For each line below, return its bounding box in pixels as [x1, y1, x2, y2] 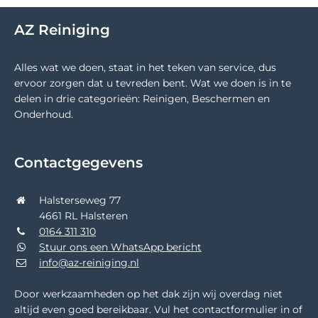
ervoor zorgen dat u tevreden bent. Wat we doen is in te [14, 76, 291, 89]
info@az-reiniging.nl [39, 256, 139, 269]
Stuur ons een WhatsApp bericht [39, 240, 202, 253]
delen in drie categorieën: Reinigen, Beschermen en [14, 92, 270, 105]
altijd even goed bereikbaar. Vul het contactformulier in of [14, 302, 302, 316]
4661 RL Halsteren [39, 209, 128, 222]
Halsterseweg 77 [39, 193, 121, 207]
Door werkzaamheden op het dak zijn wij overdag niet [14, 287, 283, 300]
